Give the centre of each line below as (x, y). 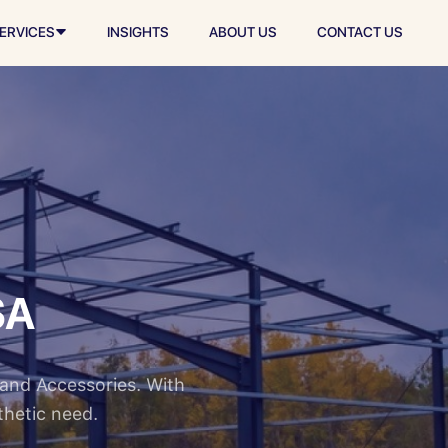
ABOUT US (242, 32)
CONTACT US (359, 32)
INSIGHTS (137, 32)
